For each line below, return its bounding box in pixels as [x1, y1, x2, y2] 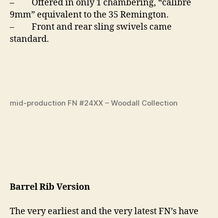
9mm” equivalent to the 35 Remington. [10, 9, 169, 21]
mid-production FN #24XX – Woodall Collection [10, 98, 178, 108]
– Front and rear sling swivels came [10, 21, 172, 33]
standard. [10, 34, 49, 45]
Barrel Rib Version [10, 182, 90, 193]
